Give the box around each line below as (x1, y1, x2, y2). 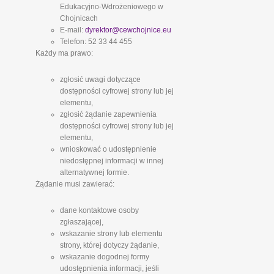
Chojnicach (59, 14, 98, 23)
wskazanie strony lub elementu (59, 229, 163, 238)
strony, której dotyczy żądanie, (59, 241, 159, 250)
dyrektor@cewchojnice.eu (84, 26, 171, 34)
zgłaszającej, (59, 218, 103, 226)
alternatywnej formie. (59, 168, 129, 177)
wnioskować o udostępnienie (59, 145, 157, 154)
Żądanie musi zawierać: (35, 180, 114, 188)
